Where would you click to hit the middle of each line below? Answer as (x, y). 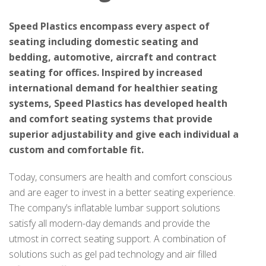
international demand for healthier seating (113, 88)
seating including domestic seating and (104, 42)
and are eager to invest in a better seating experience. (122, 192)
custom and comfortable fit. (76, 150)
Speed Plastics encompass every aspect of (109, 26)
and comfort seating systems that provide (111, 119)
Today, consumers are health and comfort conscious (121, 177)
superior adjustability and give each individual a (124, 134)
